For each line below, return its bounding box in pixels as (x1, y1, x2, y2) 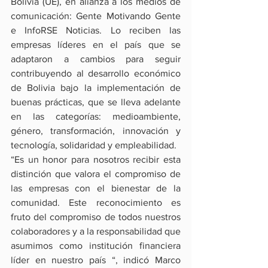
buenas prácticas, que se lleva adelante (11, 97, 181, 108)
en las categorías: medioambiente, (11, 111, 181, 122)
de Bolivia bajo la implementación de (11, 83, 181, 93)
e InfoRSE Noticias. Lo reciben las (11, 25, 181, 36)
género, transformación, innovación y (11, 126, 181, 136)
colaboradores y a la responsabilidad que (11, 226, 181, 237)
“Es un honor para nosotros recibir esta (11, 154, 181, 165)
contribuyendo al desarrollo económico (11, 68, 181, 79)
